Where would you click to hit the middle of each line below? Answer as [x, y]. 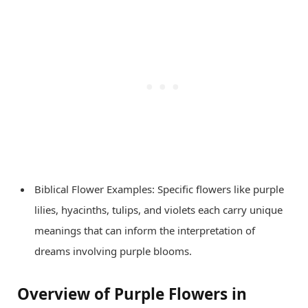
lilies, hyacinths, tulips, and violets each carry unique [158, 210]
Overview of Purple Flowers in [132, 294]
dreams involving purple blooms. [113, 251]
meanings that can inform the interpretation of [145, 231]
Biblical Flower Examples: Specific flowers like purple [159, 189]
